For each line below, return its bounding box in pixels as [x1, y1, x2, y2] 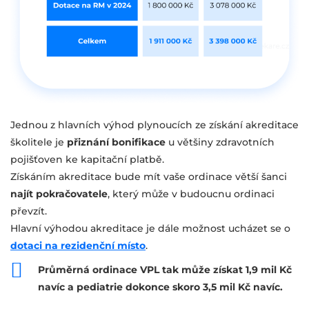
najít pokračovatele [10, 187, 108, 200]
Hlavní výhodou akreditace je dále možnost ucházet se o [10, 221, 290, 235]
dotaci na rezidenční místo [10, 239, 146, 252]
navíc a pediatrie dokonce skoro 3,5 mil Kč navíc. [38, 280, 283, 293]
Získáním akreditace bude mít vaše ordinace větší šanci [10, 170, 287, 183]
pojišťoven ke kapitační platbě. [10, 152, 164, 166]
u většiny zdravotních [166, 135, 275, 148]
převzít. [10, 204, 47, 217]
